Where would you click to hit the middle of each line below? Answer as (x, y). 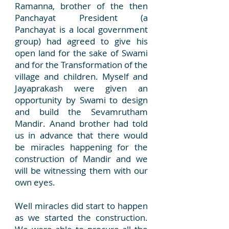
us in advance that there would (81, 135)
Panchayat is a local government (81, 29)
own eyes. (35, 182)
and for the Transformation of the (81, 65)
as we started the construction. (81, 217)
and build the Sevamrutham (81, 112)
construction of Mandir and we (81, 159)
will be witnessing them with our (81, 170)
